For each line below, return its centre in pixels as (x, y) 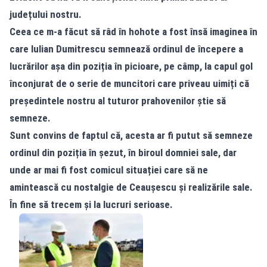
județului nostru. (46, 14)
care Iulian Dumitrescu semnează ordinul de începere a (126, 49)
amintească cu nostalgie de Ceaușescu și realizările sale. (131, 187)
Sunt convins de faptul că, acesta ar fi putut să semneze (131, 135)
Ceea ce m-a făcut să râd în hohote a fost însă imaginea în (133, 32)
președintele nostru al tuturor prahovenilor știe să (118, 101)
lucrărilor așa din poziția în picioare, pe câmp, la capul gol (131, 66)
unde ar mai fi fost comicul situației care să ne (109, 170)
